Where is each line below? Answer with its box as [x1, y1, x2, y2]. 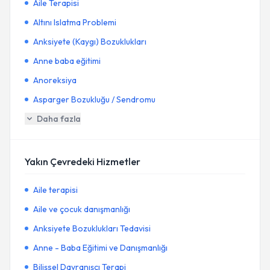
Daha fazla [37, 113, 81, 124]
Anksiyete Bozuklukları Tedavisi [33, 223, 151, 234]
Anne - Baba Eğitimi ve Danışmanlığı [33, 242, 168, 253]
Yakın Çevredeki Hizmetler [25, 155, 140, 168]
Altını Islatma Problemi [33, 17, 116, 28]
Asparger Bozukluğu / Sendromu [33, 94, 155, 105]
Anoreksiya [33, 75, 77, 86]
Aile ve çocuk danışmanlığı [33, 204, 130, 215]
